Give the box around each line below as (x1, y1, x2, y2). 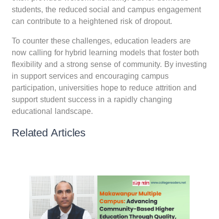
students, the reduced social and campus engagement (12, 5, 201, 14)
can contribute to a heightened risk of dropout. (12, 17, 172, 26)
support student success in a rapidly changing (12, 95, 172, 104)
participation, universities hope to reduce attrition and (12, 84, 197, 92)
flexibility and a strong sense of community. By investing (12, 60, 207, 69)
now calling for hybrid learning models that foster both (12, 48, 199, 57)
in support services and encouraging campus (12, 72, 169, 81)
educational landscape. (12, 107, 93, 116)
